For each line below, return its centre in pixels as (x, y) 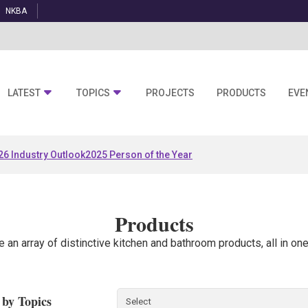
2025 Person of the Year (139, 154)
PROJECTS (170, 93)
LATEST (24, 93)
